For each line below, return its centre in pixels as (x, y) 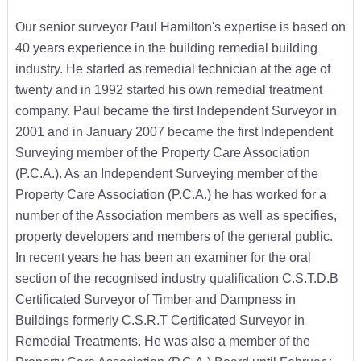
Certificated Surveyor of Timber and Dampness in (155, 299)
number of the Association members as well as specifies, (176, 215)
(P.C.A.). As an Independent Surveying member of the (166, 173)
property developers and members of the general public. (174, 236)
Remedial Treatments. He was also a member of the (162, 340)
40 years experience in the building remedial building (166, 47)
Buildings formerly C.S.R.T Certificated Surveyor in (160, 320)
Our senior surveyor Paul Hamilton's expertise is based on (180, 26)
